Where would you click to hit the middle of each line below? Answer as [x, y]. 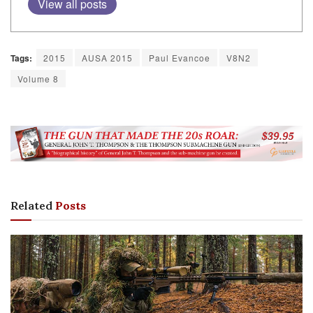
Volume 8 [38, 78]
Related [31, 206]
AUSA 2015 [107, 57]
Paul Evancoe [180, 57]
